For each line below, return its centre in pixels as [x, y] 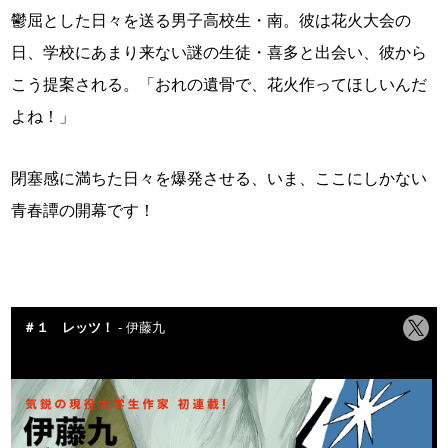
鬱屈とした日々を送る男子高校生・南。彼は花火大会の [211, 21]
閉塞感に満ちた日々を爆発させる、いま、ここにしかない [219, 179]
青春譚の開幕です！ [83, 211]
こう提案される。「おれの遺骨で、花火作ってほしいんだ [219, 85]
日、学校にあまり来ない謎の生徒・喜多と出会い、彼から [219, 53]
